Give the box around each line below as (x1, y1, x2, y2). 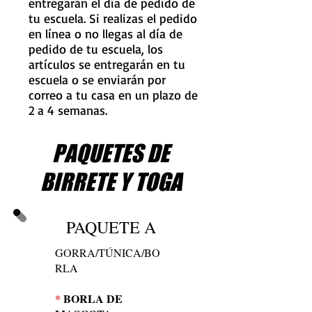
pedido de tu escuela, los (29, 41, 163, 56)
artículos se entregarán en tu (29, 56, 185, 72)
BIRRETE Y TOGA (40, 168, 182, 196)
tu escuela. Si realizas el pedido (29, 10, 197, 26)
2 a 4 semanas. (29, 102, 107, 118)
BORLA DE (61, 290, 123, 306)
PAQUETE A (65, 216, 156, 238)
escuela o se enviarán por (29, 72, 166, 87)
